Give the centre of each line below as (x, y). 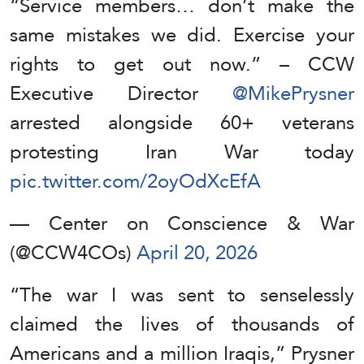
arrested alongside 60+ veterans (182, 122)
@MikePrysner (293, 93)
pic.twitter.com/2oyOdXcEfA (135, 180)
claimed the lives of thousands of (182, 323)
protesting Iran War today (182, 151)
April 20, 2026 (197, 252)
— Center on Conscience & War (182, 223)
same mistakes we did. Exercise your (182, 34)
